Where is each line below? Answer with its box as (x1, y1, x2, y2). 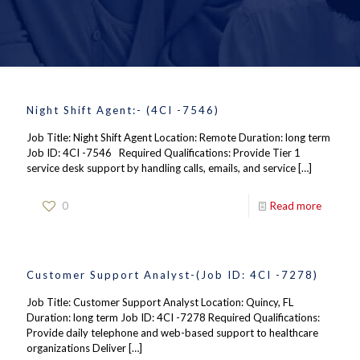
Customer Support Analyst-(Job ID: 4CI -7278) (27, 268, 318, 281)
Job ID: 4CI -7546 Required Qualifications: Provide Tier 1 (27, 146, 301, 159)
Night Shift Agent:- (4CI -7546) (27, 104, 219, 117)
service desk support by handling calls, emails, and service (27, 162, 296, 174)
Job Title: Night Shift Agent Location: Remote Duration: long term (27, 131, 330, 144)
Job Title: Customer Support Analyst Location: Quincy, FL (27, 296, 293, 309)
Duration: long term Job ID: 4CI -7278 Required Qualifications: (27, 311, 320, 324)
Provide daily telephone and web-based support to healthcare (27, 326, 318, 339)
